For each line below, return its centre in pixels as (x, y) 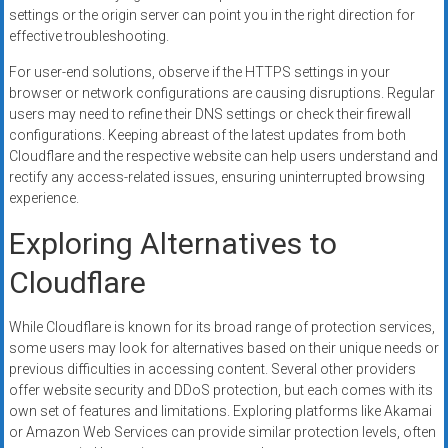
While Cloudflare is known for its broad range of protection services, (221, 326)
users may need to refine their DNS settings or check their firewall (209, 113)
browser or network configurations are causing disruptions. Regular (221, 92)
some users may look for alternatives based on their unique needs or (223, 347)
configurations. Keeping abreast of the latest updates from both (207, 134)
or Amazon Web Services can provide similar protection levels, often (222, 431)
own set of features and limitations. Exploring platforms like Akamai (220, 410)
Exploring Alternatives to (172, 243)
